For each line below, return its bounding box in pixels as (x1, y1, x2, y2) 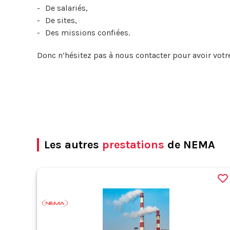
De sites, (45, 15, 77, 25)
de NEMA (164, 138, 215, 151)
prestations (102, 138, 164, 151)
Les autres (44, 138, 102, 151)
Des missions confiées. (45, 28, 130, 37)
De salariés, (45, 3, 88, 13)
